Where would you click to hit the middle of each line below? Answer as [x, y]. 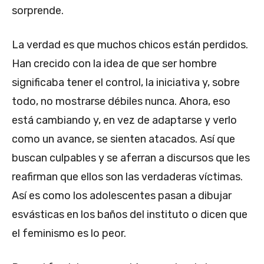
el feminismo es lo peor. [69, 233]
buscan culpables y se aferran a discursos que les [131, 158]
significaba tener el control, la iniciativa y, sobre [126, 82]
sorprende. [38, 10]
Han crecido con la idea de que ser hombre [114, 63]
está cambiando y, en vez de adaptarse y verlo [124, 120]
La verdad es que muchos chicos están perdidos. [130, 44]
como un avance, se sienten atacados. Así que [123, 139]
